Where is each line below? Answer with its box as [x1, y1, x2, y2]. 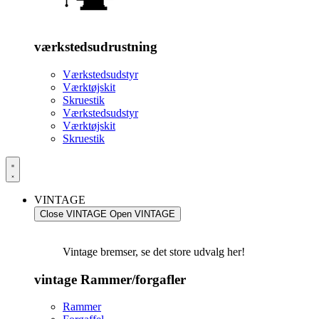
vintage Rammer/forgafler [34, 271, 186, 287]
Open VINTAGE [110, 208, 175, 219]
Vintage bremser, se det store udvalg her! [63, 245, 245, 258]
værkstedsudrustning [34, 39, 157, 55]
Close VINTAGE [40, 208, 107, 219]
